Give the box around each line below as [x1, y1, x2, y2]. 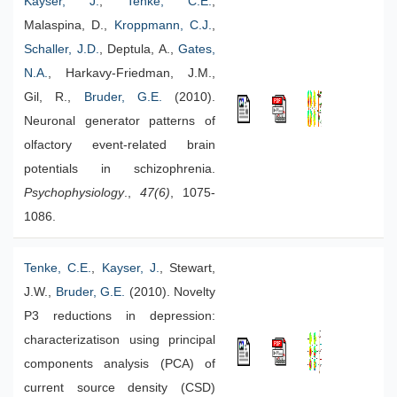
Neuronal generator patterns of [24, 114, 215, 128]
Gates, [178, 43, 215, 56]
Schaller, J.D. [24, 43, 99, 56]
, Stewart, [159, 261, 215, 275]
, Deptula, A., [98, 43, 178, 56]
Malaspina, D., [24, 19, 114, 32]
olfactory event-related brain [24, 138, 215, 152]
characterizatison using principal [24, 333, 215, 346]
